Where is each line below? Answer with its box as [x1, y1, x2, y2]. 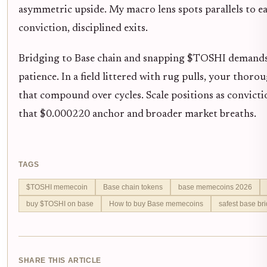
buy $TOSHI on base [26, 199, 94, 208]
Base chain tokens [103, 182, 163, 191]
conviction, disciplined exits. [18, 23, 148, 34]
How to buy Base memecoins [109, 199, 203, 208]
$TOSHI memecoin [26, 182, 88, 191]
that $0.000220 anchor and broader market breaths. [18, 108, 256, 120]
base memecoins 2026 [178, 182, 252, 191]
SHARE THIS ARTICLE [18, 256, 101, 265]
